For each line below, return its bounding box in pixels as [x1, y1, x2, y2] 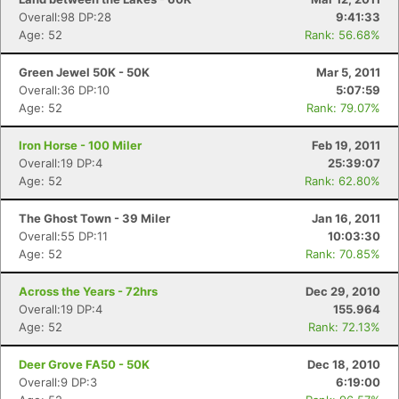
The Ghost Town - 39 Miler [19, 211, 170, 225]
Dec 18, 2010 [307, 357, 380, 371]
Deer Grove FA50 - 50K [19, 357, 150, 371]
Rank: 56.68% [305, 28, 380, 42]
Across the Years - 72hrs [19, 284, 158, 298]
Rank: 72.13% [308, 320, 380, 334]
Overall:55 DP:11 [19, 229, 108, 243]
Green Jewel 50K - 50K [19, 65, 150, 79]
